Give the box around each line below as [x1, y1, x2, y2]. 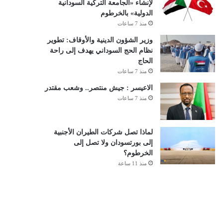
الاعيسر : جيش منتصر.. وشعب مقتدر [44, 84, 153, 92]
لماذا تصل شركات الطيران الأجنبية [53, 128, 153, 136]
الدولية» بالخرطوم [100, 9, 153, 17]
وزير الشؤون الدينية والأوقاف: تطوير [47, 36, 153, 44]
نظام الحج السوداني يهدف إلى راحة [49, 47, 153, 54]
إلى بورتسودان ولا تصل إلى [73, 139, 153, 146]
